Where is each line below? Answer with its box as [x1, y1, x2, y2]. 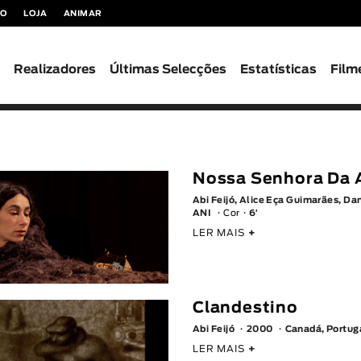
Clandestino [192, 301, 298, 317]
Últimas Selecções [110, 64, 227, 76]
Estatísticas [240, 64, 317, 76]
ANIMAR [63, 10, 102, 18]
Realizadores [14, 64, 97, 76]
